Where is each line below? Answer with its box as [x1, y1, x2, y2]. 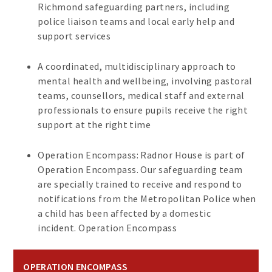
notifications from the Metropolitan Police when [38, 192, 256, 205]
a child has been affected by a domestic [38, 207, 211, 220]
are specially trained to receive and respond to [38, 178, 242, 191]
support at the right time [38, 118, 153, 131]
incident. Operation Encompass [38, 222, 177, 234]
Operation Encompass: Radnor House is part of [38, 149, 245, 161]
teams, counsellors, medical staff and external [38, 89, 245, 102]
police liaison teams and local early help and [38, 15, 234, 28]
